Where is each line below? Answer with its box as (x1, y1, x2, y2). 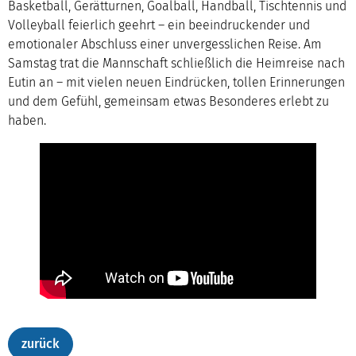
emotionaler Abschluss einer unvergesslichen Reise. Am (8, 37, 322, 52)
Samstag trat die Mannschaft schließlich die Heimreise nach (8, 56, 345, 71)
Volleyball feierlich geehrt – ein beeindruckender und (8, 17, 310, 33)
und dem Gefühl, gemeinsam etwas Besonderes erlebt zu (8, 94, 329, 109)
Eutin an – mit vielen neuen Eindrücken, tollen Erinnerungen (8, 75, 345, 90)
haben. (8, 113, 46, 128)
